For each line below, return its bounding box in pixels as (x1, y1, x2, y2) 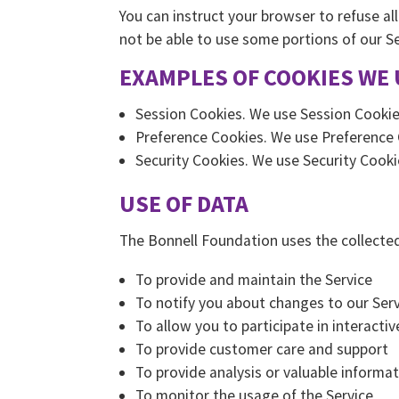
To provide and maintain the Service (135, 269, 372, 289)
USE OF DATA (119, 189, 249, 219)
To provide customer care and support (135, 338, 388, 359)
